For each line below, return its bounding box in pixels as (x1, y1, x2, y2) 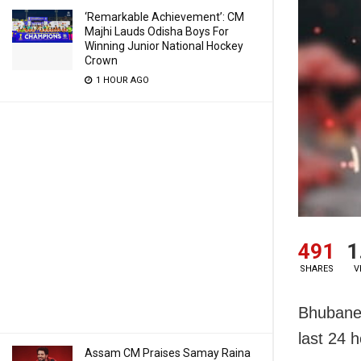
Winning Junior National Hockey (85, 39, 243, 52)
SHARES (299, 263, 334, 274)
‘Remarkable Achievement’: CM (85, 10, 244, 23)
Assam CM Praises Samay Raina (85, 346, 251, 359)
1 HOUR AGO (93, 75, 149, 85)
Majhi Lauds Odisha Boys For (85, 25, 229, 38)
